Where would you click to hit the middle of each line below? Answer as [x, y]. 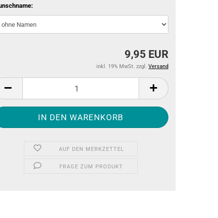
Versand [158, 66]
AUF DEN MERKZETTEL [91, 149]
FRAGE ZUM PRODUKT [91, 167]
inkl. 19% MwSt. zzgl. [122, 66]
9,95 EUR [146, 54]
